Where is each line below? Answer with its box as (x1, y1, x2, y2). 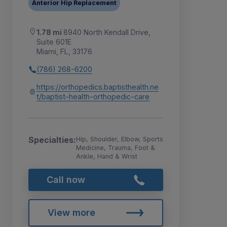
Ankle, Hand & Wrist (76, 153, 137, 161)
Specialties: (28, 135, 76, 145)
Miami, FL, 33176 (36, 47, 92, 56)
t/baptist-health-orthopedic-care (36, 92, 149, 101)
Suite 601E (36, 37, 71, 47)
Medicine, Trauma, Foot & (76, 144, 155, 152)
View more (47, 207, 95, 218)
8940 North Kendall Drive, (63, 28, 150, 37)
